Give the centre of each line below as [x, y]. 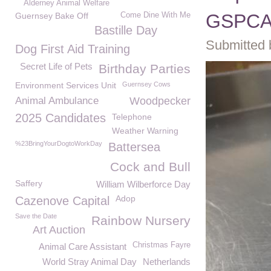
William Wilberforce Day [143, 184]
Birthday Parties [145, 69]
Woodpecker [160, 101]
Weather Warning [145, 131]
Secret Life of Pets [56, 66]
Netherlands [167, 262]
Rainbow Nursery [141, 220]
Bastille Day [126, 30]
